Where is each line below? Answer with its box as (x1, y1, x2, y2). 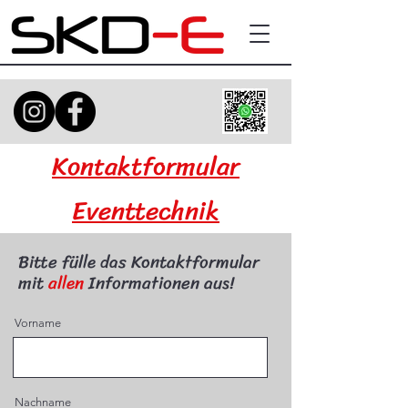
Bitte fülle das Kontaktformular (18, 247, 260, 277)
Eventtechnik (72, 189, 219, 233)
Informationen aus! (84, 268, 234, 298)
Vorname (15, 316, 61, 330)
